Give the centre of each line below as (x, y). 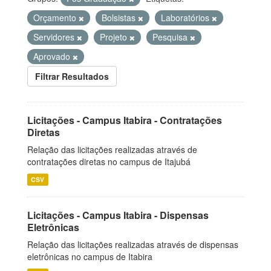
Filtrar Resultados (72, 76)
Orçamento (56, 18)
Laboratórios (186, 18)
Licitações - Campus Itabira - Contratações (125, 120)
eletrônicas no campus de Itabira (90, 256)
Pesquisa (171, 37)
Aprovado (53, 56)
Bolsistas (120, 18)
